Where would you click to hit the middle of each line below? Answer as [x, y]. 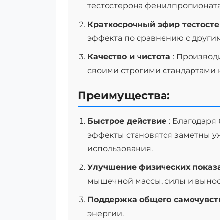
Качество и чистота [130, 57]
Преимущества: [124, 96]
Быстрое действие [128, 121]
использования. [120, 149]
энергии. [106, 213]
